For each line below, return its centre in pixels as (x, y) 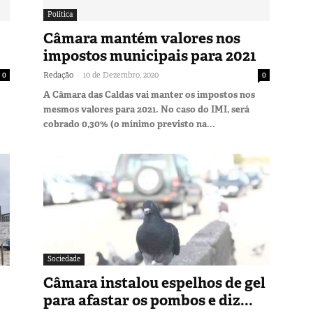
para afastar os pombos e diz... (148, 300)
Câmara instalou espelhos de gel (154, 283)
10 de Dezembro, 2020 (121, 74)
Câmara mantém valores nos (142, 38)
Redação (58, 74)
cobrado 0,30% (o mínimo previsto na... (129, 124)
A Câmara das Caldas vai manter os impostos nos (149, 94)
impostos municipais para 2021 (150, 56)
